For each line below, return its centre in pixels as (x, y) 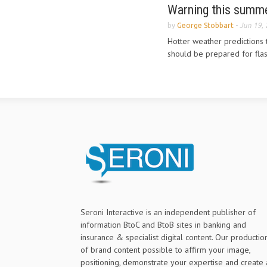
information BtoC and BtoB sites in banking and (163, 225)
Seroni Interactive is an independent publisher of (168, 212)
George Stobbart (205, 25)
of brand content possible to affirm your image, (165, 250)
